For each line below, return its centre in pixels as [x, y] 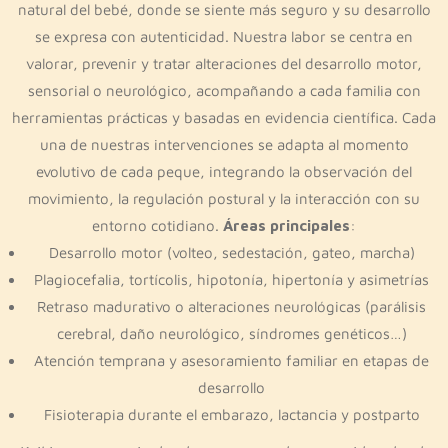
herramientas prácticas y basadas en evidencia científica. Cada [224, 117]
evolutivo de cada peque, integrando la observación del [224, 171]
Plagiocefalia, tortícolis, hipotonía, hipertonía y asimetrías [231, 279]
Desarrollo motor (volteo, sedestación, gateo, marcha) [231, 252]
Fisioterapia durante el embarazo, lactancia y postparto [231, 414]
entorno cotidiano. [157, 225]
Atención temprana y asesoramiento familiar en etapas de [231, 360]
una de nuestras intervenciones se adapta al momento [224, 144]
